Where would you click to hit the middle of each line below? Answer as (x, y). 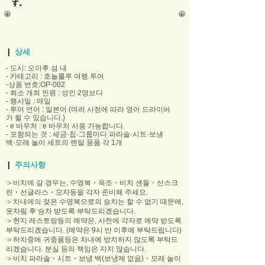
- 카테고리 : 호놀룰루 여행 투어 (55, 76)
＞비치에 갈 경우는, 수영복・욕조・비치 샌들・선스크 (92, 183)
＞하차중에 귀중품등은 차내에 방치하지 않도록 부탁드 (92, 240)
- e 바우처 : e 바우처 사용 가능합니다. (69, 126)
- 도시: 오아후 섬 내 (36, 68)
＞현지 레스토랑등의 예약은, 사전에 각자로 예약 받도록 (94, 221)
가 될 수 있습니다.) (35, 118)
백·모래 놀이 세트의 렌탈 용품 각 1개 (64, 143)
